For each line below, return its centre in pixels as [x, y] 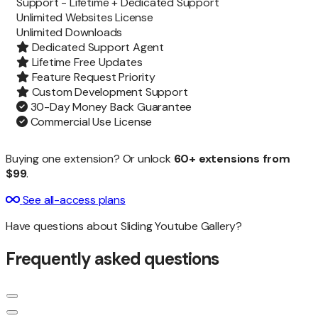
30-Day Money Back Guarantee [110, 106]
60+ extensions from [232, 158]
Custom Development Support [108, 92]
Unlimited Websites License [85, 17]
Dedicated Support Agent [97, 47]
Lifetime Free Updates [86, 62]
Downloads [94, 32]
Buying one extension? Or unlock [90, 158]
